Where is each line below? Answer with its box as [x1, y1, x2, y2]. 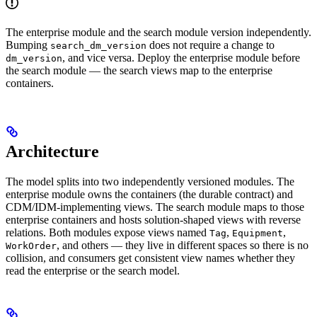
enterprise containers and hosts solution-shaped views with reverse [6, 214, 301, 226]
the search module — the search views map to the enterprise [6, 64, 272, 77]
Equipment [232, 228, 283, 239]
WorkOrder [6, 241, 57, 252]
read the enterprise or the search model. [6, 265, 180, 277]
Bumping [6, 39, 50, 52]
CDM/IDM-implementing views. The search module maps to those [6, 201, 304, 214]
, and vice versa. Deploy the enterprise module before [62, 52, 300, 64]
